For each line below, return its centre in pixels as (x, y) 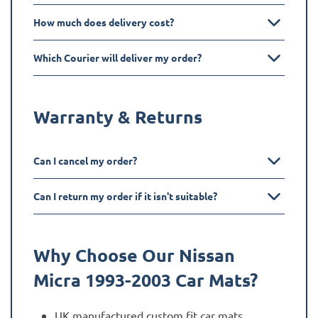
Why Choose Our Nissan (134, 255)
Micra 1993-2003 (104, 280)
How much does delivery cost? (104, 22)
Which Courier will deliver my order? (117, 58)
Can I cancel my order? (85, 161)
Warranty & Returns (118, 117)
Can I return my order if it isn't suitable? (125, 196)
